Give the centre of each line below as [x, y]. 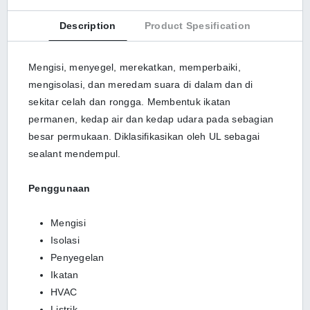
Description [88, 26]
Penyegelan [77, 257]
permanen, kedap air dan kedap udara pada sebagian [151, 119]
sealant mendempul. [75, 154]
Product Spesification [198, 26]
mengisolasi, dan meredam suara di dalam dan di [141, 84]
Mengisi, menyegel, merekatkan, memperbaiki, [135, 67]
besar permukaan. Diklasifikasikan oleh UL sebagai [144, 136]
